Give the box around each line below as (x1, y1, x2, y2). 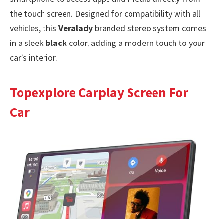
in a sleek (10, 37, 45, 49)
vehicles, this (10, 22, 58, 34)
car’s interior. (10, 52, 57, 64)
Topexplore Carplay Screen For (10, 84, 188, 101)
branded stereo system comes (93, 22, 206, 34)
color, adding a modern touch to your (67, 37, 205, 49)
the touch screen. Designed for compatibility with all (10, 8, 200, 20)
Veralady (58, 22, 93, 34)
